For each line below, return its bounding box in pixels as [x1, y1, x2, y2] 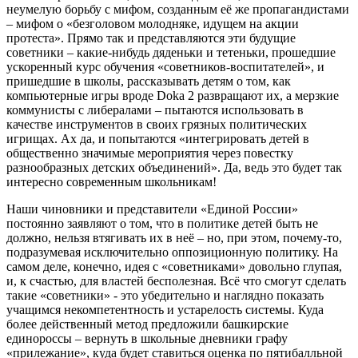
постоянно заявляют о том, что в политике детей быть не [6, 216, 318, 230]
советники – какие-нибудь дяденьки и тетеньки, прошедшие [6, 45, 336, 59]
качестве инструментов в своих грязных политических [6, 117, 307, 131]
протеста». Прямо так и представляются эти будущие [6, 30, 296, 45]
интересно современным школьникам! [6, 174, 217, 189]
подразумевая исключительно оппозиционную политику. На [6, 245, 338, 259]
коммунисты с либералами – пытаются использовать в [6, 102, 304, 117]
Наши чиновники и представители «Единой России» [6, 201, 298, 216]
